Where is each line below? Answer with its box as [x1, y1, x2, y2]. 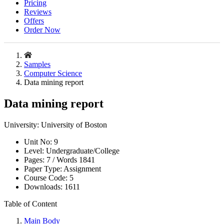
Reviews [24, 7, 51, 16]
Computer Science [24, 69, 82, 78]
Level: [24, 146, 46, 155]
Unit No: [24, 137, 54, 146]
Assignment [63, 164, 101, 173]
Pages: [24, 155, 44, 164]
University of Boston [41, 120, 107, 129]
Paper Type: [24, 164, 63, 173]
